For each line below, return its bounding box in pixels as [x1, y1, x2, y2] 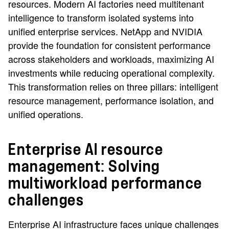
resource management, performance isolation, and [8, 94, 214, 107]
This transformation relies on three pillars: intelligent [8, 80, 218, 93]
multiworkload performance [8, 176, 202, 191]
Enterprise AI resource [8, 142, 163, 157]
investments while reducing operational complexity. [8, 66, 215, 79]
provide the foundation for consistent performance [8, 38, 211, 52]
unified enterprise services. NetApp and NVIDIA [8, 25, 202, 38]
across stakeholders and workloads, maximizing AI [8, 52, 214, 65]
